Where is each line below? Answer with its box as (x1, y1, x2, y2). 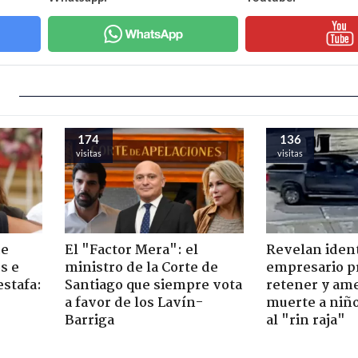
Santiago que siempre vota (64, 274, 242, 296)
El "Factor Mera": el (64, 239, 198, 261)
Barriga (64, 309, 114, 332)
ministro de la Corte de (64, 257, 218, 279)
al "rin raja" (266, 309, 345, 332)
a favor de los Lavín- (64, 292, 203, 314)
